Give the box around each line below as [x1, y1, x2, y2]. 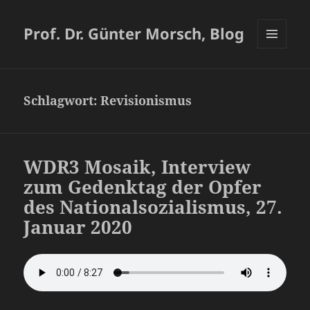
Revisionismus [100, 92, 192, 109]
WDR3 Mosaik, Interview [24, 154, 251, 180]
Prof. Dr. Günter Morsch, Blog [24, 23, 245, 44]
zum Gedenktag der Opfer [24, 174, 262, 200]
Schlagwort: [24, 92, 101, 109]
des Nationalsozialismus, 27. [24, 194, 283, 220]
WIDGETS [257, 71, 297, 84]
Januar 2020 [24, 215, 133, 240]
